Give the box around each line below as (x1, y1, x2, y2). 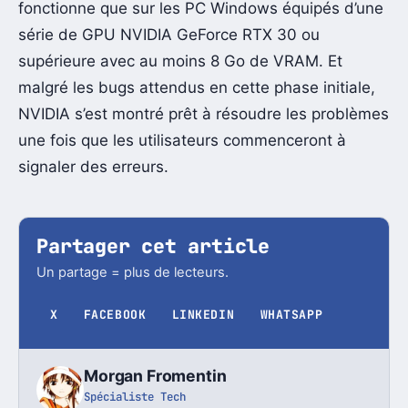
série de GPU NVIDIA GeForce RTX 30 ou (18, 25, 320, 44)
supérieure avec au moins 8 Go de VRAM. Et (18, 51, 342, 70)
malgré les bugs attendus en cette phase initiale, (18, 77, 375, 97)
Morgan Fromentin (84, 366, 227, 386)
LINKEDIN (171, 306, 235, 322)
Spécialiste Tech (84, 388, 187, 404)
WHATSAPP (260, 306, 323, 322)
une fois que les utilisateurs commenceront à (18, 130, 346, 149)
